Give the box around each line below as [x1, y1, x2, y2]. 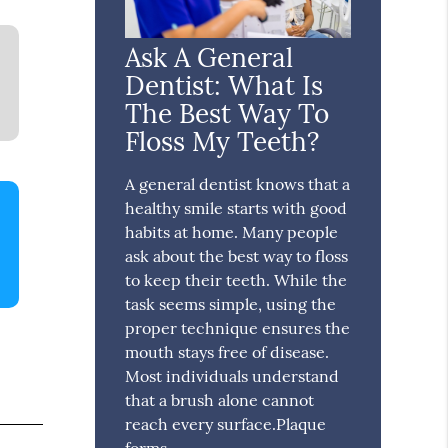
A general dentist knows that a [125, 174, 351, 195]
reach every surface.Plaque [125, 414, 327, 435]
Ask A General [125, 41, 294, 75]
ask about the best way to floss [125, 246, 349, 267]
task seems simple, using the [125, 294, 337, 315]
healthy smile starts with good [125, 198, 348, 219]
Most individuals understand [125, 366, 340, 387]
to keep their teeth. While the [125, 270, 348, 291]
